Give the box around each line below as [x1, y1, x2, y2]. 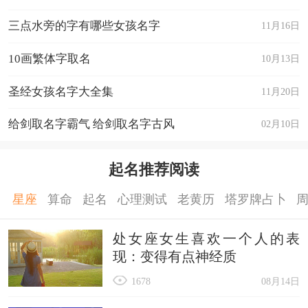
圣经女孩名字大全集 [8, 85, 113, 98]
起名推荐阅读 [109, 162, 199, 178]
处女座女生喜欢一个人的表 [112, 230, 300, 246]
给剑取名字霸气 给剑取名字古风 [8, 118, 175, 131]
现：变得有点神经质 [112, 248, 236, 264]
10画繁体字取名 [8, 52, 91, 65]
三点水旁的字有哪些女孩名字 [8, 19, 160, 33]
